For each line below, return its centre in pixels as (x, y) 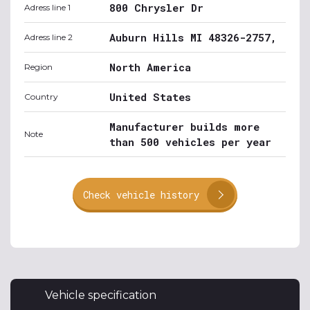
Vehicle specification (101, 295)
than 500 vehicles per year (190, 142)
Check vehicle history (141, 194)
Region (38, 66)
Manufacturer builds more (184, 126)
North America (150, 67)
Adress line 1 (47, 7)
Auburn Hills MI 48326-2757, (193, 37)
